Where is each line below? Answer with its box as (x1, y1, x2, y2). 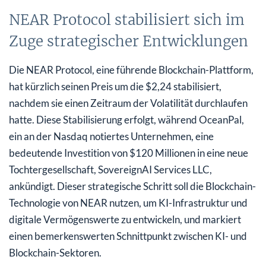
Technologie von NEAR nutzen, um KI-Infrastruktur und (9, 196, 248, 209)
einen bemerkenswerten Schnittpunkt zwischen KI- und (9, 229, 247, 242)
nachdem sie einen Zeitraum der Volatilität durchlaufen (9, 96, 248, 109)
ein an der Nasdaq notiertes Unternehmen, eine (9, 129, 214, 142)
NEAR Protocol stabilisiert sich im (9, 10, 245, 29)
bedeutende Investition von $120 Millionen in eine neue (9, 146, 248, 159)
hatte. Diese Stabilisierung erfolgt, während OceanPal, (9, 113, 244, 126)
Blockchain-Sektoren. (9, 246, 102, 259)
